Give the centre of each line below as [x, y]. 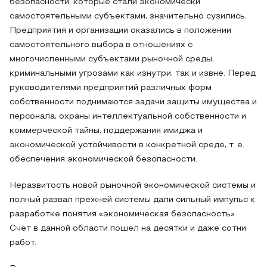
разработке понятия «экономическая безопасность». [123, 214]
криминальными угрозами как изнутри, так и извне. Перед [133, 74]
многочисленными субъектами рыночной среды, [112, 59]
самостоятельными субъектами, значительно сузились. [128, 16]
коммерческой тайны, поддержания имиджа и [106, 131]
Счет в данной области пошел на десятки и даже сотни [128, 229]
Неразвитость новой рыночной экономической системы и [133, 186]
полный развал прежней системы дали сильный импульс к [132, 200]
